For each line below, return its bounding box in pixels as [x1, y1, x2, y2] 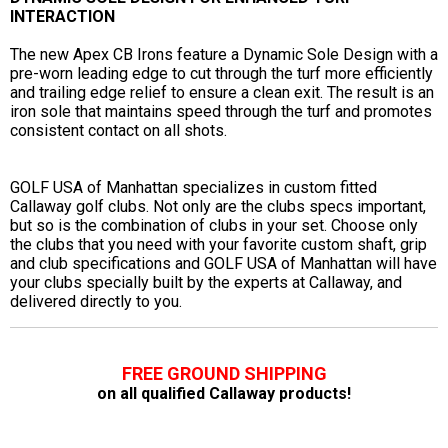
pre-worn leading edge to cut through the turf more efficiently [10, 63, 433, 83]
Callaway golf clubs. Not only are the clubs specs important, [10, 196, 426, 216]
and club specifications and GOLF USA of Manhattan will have [10, 253, 437, 273]
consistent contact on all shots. [10, 120, 227, 140]
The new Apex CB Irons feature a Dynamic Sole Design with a [10, 44, 438, 64]
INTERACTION [10, 6, 115, 26]
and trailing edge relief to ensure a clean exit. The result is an [10, 82, 434, 102]
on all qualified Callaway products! [97, 383, 351, 403]
